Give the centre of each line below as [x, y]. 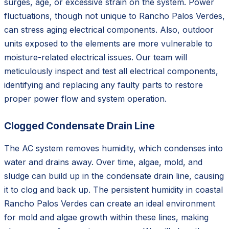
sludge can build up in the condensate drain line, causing [114, 176]
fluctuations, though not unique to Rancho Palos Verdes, [114, 16]
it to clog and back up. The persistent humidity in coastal [113, 189]
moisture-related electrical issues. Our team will [96, 57]
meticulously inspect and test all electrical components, [111, 71]
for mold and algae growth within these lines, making [106, 217]
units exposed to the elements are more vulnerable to [108, 43]
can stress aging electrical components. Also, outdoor [109, 29]
